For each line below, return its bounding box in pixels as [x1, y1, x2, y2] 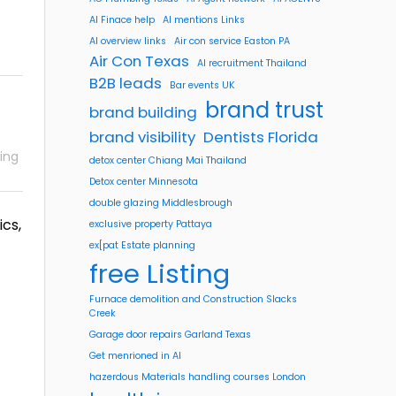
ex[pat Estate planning [89, 239, 195, 252]
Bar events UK [170, 79, 235, 92]
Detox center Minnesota [89, 175, 198, 188]
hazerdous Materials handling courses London [89, 370, 306, 384]
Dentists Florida [203, 126, 318, 148]
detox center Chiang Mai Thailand [89, 154, 247, 167]
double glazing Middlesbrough [89, 196, 232, 209]
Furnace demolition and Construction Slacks [89, 293, 297, 306]
